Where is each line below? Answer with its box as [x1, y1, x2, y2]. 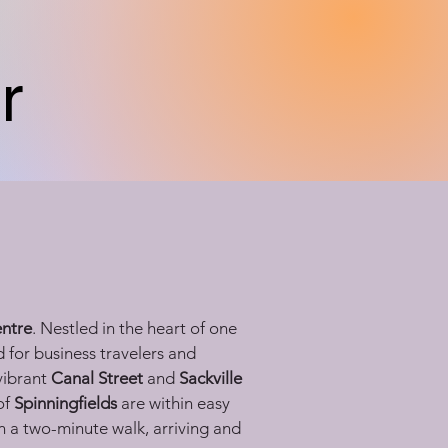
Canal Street [51, 368, 143, 388]
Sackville [179, 368, 246, 388]
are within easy [117, 393, 234, 413]
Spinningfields [14, 393, 117, 413]
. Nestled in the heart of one [32, 318, 241, 338]
